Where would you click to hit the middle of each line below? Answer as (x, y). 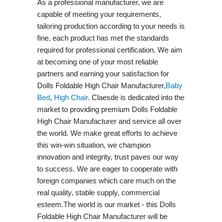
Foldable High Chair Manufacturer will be (102, 216)
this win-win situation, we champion (94, 145)
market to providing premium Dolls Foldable (107, 109)
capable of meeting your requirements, (99, 14)
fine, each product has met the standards (103, 38)
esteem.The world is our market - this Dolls (106, 204)
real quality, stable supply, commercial (98, 192)
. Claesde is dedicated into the (136, 97)
